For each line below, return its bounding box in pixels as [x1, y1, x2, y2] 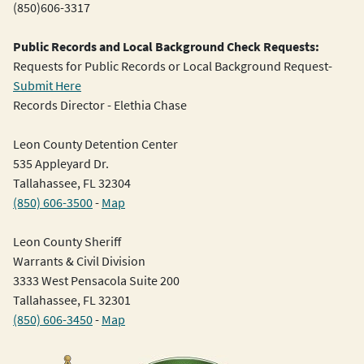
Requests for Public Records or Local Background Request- [13, 58, 332, 75]
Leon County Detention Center [13, 136, 178, 153]
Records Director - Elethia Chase [13, 97, 187, 114]
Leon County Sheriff [13, 233, 121, 250]
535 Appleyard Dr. [13, 155, 109, 172]
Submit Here [13, 77, 81, 94]
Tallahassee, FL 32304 [13, 175, 131, 192]
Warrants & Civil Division [13, 253, 145, 270]
